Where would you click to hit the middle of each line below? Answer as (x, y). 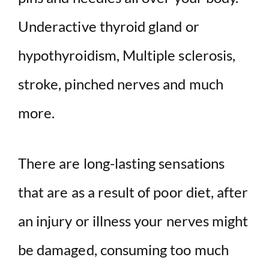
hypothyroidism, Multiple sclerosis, (127, 55)
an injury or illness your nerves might (133, 221)
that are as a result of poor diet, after (133, 192)
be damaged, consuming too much (123, 250)
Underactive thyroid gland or (109, 26)
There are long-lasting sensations (121, 163)
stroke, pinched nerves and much (121, 84)
